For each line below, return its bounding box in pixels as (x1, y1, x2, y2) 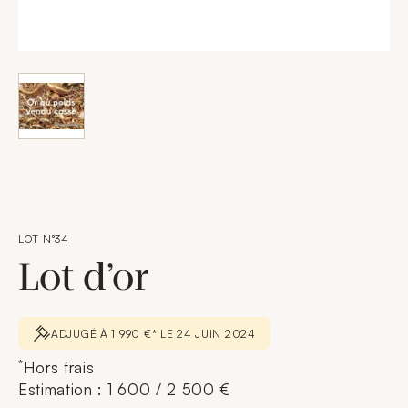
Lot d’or (18, 256, 158, 299)
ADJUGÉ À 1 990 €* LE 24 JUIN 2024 (51, 326, 256, 341)
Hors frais (23, 358, 95, 377)
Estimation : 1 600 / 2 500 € (18, 380, 231, 399)
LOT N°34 (18, 232, 69, 246)
